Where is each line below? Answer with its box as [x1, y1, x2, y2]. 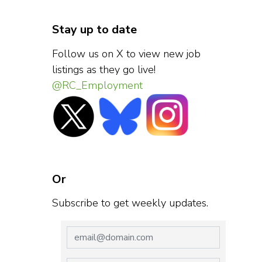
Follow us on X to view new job [51, 46, 201, 61]
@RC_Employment [51, 78, 143, 92]
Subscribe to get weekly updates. [51, 195, 208, 210]
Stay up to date [51, 21, 137, 37]
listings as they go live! [51, 62, 156, 77]
